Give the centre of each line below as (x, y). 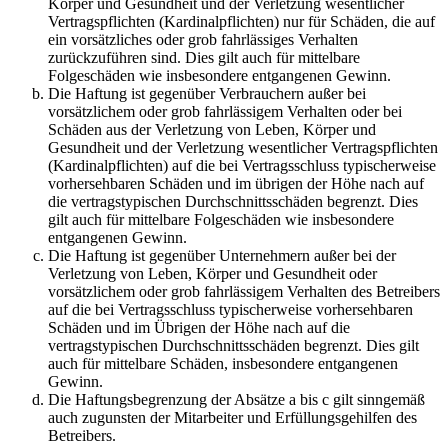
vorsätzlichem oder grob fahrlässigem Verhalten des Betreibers (244, 291)
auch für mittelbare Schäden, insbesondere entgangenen (223, 363)
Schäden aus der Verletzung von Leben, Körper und (212, 129)
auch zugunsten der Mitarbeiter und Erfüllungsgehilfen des (232, 417)
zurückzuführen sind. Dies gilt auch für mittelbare (204, 57)
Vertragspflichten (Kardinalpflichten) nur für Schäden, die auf (241, 21)
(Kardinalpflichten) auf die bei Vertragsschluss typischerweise (242, 165)
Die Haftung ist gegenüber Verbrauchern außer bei (207, 93)
